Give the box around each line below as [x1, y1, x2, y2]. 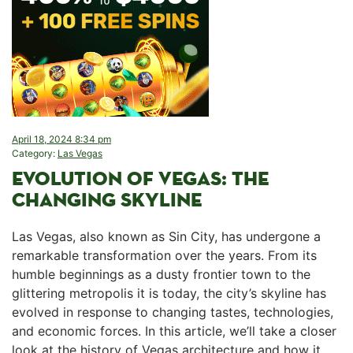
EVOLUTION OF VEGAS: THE [12, 166, 269, 191]
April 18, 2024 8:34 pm [12, 133, 111, 145]
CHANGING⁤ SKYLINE [12, 188, 202, 213]
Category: [12, 147, 58, 159]
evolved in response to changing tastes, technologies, [12, 304, 333, 320]
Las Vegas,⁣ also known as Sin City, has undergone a [12, 229, 321, 244]
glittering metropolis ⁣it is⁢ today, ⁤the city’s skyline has [12, 285, 326, 301]
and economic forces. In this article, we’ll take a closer [12, 323, 336, 339]
